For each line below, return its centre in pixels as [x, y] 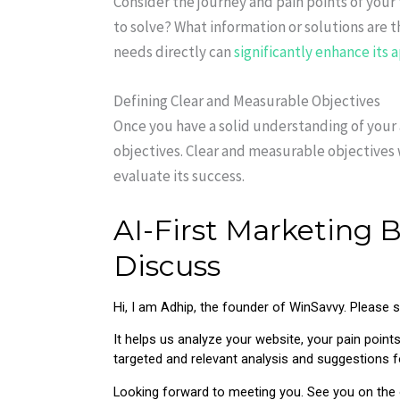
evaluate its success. [179, 175]
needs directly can [174, 51]
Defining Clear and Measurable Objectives [247, 100]
